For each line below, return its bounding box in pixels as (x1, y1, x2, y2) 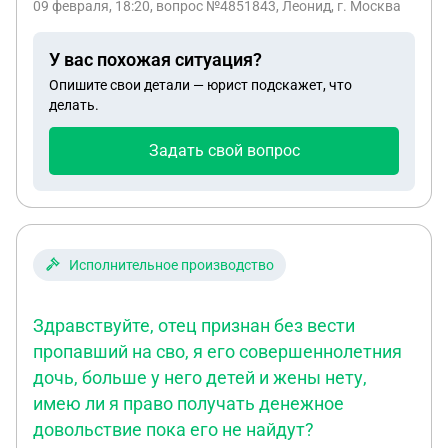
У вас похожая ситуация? (49, 49, 262, 70)
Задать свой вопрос (148, 141, 300, 160)
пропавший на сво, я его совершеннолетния (33, 341, 402, 362)
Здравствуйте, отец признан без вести (33, 315, 355, 336)
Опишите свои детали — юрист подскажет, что (49, 77, 352, 93)
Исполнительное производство (69, 257, 274, 273)
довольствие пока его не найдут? (33, 419, 314, 440)
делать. (49, 97, 99, 113)
